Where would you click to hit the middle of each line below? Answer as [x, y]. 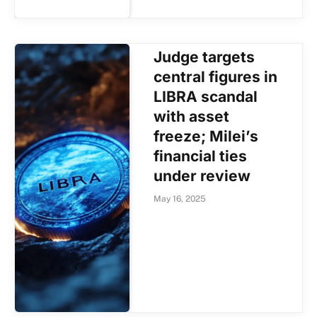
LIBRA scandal [206, 96]
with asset [192, 116]
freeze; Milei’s [206, 136]
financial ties [201, 156]
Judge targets [204, 57]
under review [202, 175]
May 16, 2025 [180, 198]
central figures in [216, 76]
